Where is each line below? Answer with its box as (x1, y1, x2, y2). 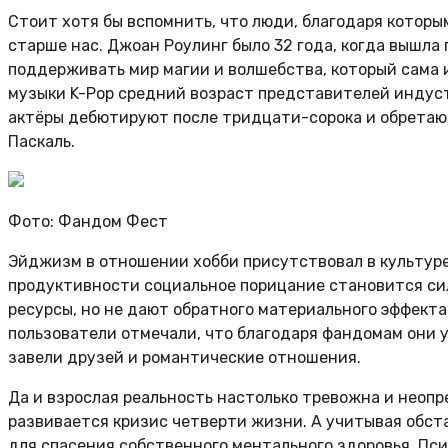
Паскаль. (8, 131, 75, 151)
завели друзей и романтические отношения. (8, 347, 361, 367)
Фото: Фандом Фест (8, 211, 168, 231)
